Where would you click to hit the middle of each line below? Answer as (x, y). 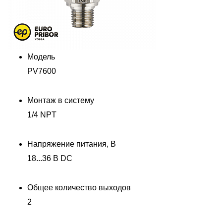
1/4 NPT (42, 115)
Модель (41, 57)
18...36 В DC (50, 159)
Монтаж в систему (61, 101)
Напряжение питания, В (72, 144)
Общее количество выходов (79, 188)
